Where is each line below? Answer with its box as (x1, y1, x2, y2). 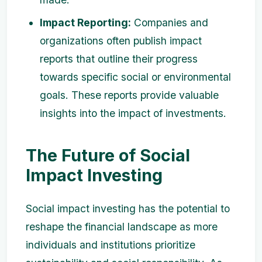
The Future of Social (26, 145, 190, 166)
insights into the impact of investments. (40, 107, 226, 120)
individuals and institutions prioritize (26, 239, 195, 251)
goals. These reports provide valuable (40, 89, 219, 102)
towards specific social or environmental (40, 71, 231, 84)
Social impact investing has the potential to (26, 202, 230, 215)
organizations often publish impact (40, 35, 202, 47)
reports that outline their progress (40, 53, 198, 65)
